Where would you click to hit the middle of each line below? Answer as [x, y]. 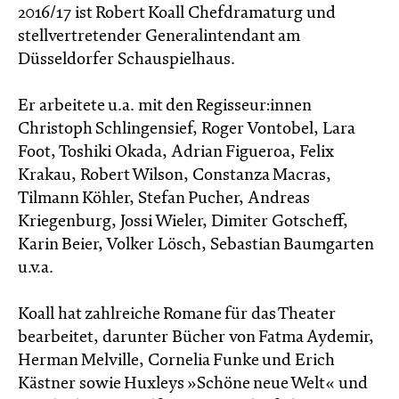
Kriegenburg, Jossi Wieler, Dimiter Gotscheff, [183, 222]
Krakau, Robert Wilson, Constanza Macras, [175, 175]
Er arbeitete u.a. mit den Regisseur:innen [164, 106]
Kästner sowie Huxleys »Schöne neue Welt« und [193, 384]
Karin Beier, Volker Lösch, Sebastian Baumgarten [195, 245]
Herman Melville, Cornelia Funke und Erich [176, 361]
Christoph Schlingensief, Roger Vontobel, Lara [186, 129]
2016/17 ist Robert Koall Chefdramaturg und [177, 13]
